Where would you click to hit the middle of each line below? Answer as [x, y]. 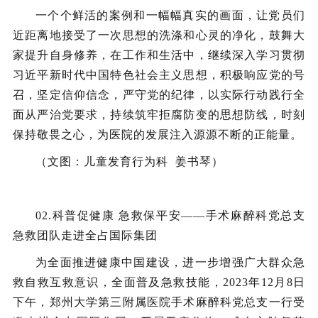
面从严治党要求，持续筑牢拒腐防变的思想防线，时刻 [159, 115]
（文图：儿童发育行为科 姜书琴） [130, 161]
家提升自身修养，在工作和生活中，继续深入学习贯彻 [159, 55]
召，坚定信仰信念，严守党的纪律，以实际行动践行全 [159, 95]
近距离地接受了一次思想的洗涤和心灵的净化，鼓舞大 [159, 35]
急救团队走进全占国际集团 [85, 235]
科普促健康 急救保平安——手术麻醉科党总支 [179, 215]
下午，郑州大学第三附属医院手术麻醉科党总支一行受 [159, 302]
